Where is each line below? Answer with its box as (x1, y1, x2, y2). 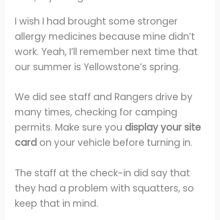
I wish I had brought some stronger (15, 14, 178, 28)
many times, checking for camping (15, 106, 178, 119)
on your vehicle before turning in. (37, 136, 193, 150)
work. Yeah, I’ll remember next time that (15, 45, 198, 58)
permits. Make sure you (15, 121, 125, 135)
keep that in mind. (15, 197, 99, 211)
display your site (125, 121, 201, 135)
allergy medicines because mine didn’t (15, 29, 195, 43)
